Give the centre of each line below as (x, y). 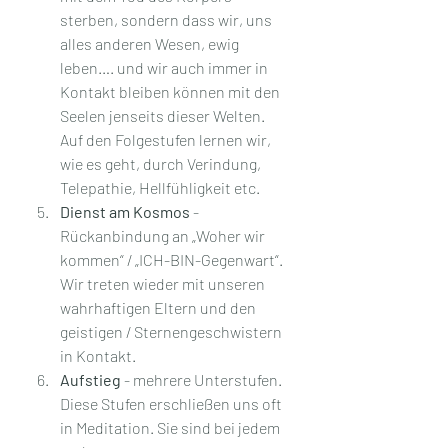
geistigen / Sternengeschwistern (172, 331)
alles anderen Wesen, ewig (151, 43)
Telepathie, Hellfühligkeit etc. (160, 187)
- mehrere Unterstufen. (203, 379)
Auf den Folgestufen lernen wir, (167, 139)
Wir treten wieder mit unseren (164, 283)
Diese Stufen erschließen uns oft (172, 403)
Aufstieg (90, 379)
